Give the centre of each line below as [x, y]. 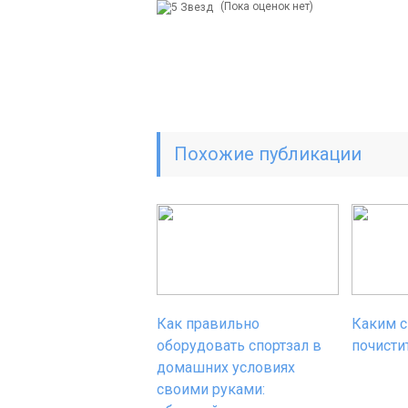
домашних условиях [226, 367]
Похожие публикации [268, 154]
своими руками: [211, 389]
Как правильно [208, 324]
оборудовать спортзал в [239, 346]
